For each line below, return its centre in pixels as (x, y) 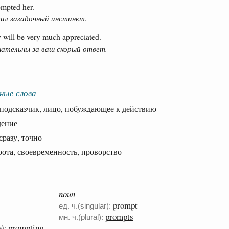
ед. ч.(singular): (85, 206)
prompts (119, 217)
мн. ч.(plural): (81, 217)
